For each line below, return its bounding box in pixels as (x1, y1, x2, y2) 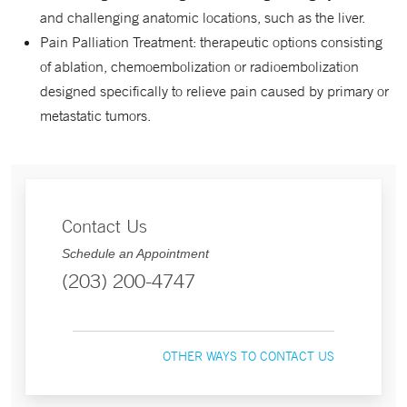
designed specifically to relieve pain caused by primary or (40, 82, 389, 100)
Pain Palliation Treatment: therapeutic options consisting (40, 33, 382, 51)
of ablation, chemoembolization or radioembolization (40, 57, 359, 75)
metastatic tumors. (40, 106, 151, 124)
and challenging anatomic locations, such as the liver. (40, 8, 365, 26)
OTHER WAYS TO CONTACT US (163, 348, 334, 364)
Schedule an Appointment (62, 246, 209, 261)
